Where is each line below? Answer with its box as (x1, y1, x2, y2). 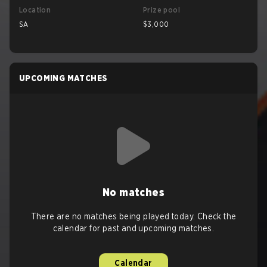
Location (19, 5, 51, 14)
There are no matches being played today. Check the (30, 212, 237, 221)
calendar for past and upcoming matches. (52, 223, 215, 233)
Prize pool (143, 5, 180, 14)
